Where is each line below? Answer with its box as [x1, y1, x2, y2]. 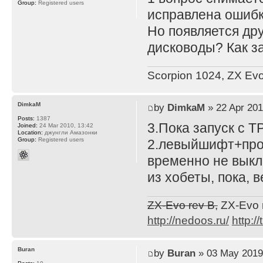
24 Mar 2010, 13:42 [38, 122, 93, 129]
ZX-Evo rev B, [147, 199, 218, 212]
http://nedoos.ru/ [147, 214, 229, 227]
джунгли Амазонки [43, 129, 97, 136]
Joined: [18, 122, 38, 129]
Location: [18, 129, 43, 136]
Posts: [18, 114, 35, 122]
